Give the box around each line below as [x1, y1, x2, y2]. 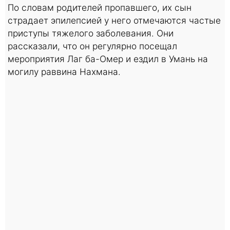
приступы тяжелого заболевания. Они [8, 27, 174, 39]
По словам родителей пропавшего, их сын [8, 2, 191, 13]
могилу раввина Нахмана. [8, 66, 121, 77]
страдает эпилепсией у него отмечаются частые [8, 14, 221, 26]
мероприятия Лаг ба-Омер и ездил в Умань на [8, 53, 208, 64]
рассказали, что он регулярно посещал [8, 40, 177, 51]
